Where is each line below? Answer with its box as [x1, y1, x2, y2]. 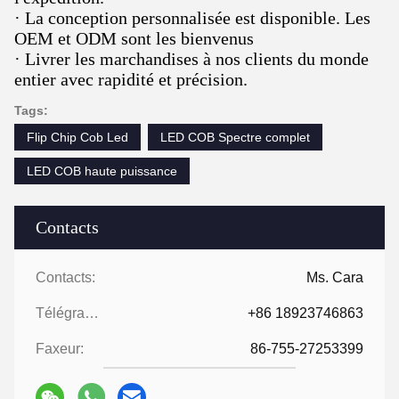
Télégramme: [85, 305, 99, 321]
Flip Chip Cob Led [27, 129, 128, 144]
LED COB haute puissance [27, 163, 177, 178]
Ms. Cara [306, 269, 363, 285]
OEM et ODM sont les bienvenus [14, 28, 254, 48]
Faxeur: [36, 340, 84, 356]
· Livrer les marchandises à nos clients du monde [14, 48, 369, 69]
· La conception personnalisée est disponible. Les [14, 7, 370, 28]
